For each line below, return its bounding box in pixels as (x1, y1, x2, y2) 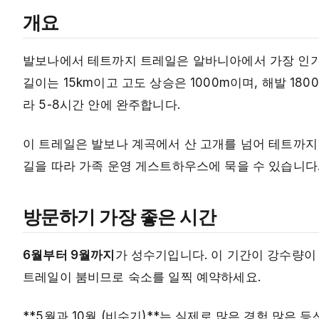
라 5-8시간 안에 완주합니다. (23, 98, 180, 113)
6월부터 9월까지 (23, 248, 115, 263)
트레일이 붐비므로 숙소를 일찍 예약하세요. (23, 270, 261, 285)
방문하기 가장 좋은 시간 (23, 204, 216, 229)
